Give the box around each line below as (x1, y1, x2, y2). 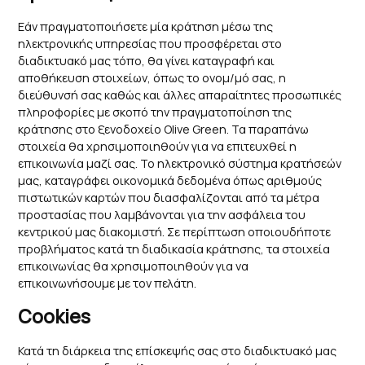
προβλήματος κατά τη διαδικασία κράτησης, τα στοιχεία (18, 240, 331, 257)
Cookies (18, 303, 91, 329)
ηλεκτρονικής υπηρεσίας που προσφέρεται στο (18, 35, 283, 51)
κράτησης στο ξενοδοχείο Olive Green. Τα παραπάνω (18, 121, 310, 137)
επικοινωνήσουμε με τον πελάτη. (18, 275, 197, 291)
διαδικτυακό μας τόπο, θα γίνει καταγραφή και (18, 52, 275, 68)
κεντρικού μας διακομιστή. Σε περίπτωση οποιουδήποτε (18, 223, 332, 240)
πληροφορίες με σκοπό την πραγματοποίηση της (18, 103, 292, 120)
